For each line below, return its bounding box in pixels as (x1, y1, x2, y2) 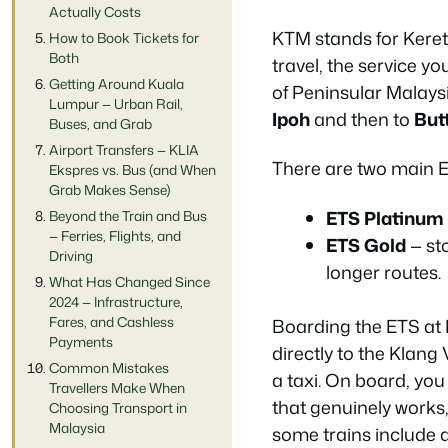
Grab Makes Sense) (49, 180, 171, 200)
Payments (49, 332, 113, 352)
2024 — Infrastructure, (49, 292, 183, 312)
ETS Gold (326, 231, 406, 258)
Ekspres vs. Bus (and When (49, 160, 216, 180)
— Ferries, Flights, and (49, 226, 181, 246)
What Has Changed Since (49, 272, 210, 292)
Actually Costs (49, 2, 141, 22)
